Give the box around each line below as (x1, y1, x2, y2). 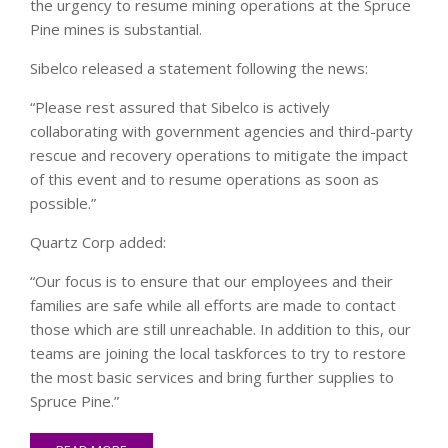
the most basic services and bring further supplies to (30, 367, 394, 388)
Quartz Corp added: (30, 232, 166, 253)
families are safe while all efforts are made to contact (30, 295, 396, 316)
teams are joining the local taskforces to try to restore (30, 343, 406, 364)
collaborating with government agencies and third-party (30, 121, 413, 142)
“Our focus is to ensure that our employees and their (30, 271, 393, 292)
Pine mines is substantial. (30, 19, 202, 40)
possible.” (30, 193, 96, 214)
